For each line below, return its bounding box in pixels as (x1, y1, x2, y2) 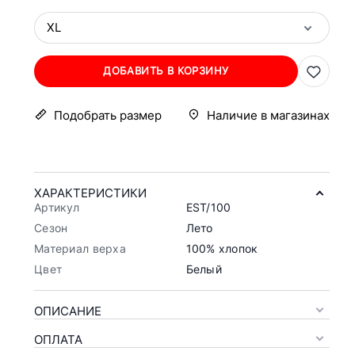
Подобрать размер (54, 107, 162, 123)
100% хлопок (185, 241, 258, 255)
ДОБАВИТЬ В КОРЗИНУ (103, 64, 229, 78)
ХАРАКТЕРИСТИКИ (34, 185, 147, 200)
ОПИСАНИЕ (34, 303, 101, 319)
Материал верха (34, 241, 126, 255)
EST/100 (185, 200, 231, 214)
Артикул (34, 200, 79, 214)
